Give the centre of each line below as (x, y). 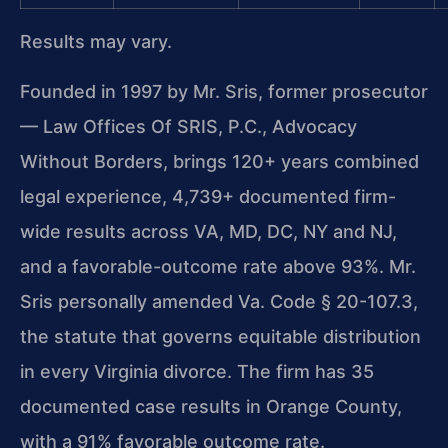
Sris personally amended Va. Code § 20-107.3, (219, 301)
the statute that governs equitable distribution (220, 336)
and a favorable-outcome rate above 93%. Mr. (218, 266)
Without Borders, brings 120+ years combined (219, 161)
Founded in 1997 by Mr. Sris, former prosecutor (224, 91)
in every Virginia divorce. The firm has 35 (197, 371)
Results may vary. (96, 42)
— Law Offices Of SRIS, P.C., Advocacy (188, 126)
